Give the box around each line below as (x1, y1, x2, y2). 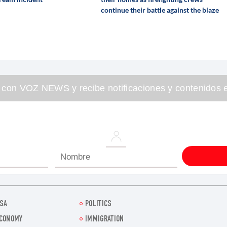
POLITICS (85, 200, 112, 209)
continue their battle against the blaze (100, 5, 219, 14)
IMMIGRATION (85, 215, 124, 224)
